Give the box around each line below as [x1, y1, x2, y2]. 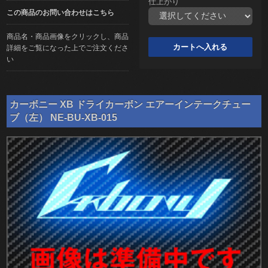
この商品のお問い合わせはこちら [7, 8, 115, 16]
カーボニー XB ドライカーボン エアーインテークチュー [10, 99, 251, 109]
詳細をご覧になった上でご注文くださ [7, 43, 129, 51]
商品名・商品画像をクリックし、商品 [7, 32, 129, 40]
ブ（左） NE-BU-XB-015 [10, 112, 118, 123]
